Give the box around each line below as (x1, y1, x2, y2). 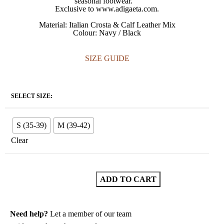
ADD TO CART (99, 175, 156, 183)
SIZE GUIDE (84, 54, 129, 62)
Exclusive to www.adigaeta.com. (55, 4, 159, 13)
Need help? (10, 209, 48, 218)
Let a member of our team (48, 209, 131, 218)
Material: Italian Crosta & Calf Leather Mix (38, 20, 175, 29)
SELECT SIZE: (11, 92, 52, 99)
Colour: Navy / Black (73, 28, 141, 37)
